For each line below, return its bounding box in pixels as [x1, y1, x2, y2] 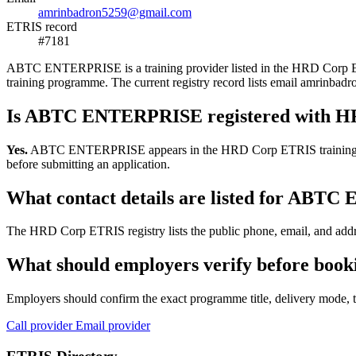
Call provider [6, 319, 75, 333]
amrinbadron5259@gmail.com [38, 5, 192, 19]
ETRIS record [6, 19, 77, 33]
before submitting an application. [6, 157, 170, 171]
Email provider [75, 319, 150, 333]
